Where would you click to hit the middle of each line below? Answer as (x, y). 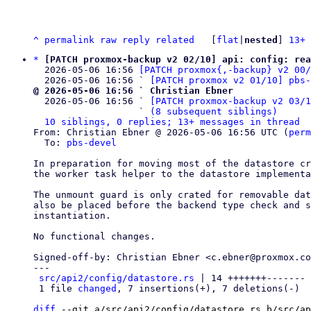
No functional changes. (94, 236)
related (175, 40)
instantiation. (72, 216)
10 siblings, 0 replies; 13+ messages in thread (172, 122)
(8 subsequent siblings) (214, 111)
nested (261, 40)
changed (97, 288)
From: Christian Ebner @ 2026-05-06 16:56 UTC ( (161, 132)
